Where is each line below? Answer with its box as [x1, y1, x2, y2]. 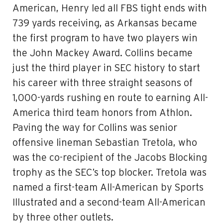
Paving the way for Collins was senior [12, 123, 177, 133]
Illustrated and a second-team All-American [12, 198, 206, 208]
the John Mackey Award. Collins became [12, 48, 193, 58]
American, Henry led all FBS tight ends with [12, 3, 207, 13]
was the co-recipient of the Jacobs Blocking [12, 153, 207, 163]
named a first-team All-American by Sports [12, 183, 204, 193]
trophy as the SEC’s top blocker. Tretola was [12, 168, 207, 178]
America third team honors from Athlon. [12, 108, 192, 118]
